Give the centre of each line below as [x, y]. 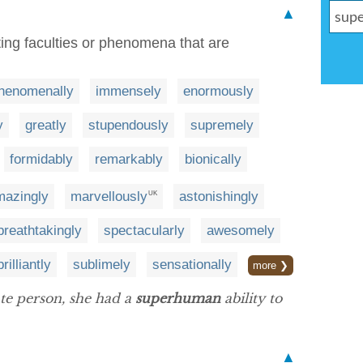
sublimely [102, 264]
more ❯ [271, 265]
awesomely [241, 230]
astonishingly [219, 196]
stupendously [128, 125]
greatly [46, 125]
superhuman [178, 298]
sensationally [192, 264]
